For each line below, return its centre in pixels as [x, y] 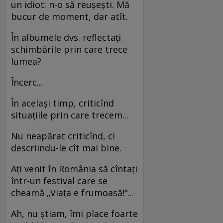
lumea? [27, 61]
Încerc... [28, 82]
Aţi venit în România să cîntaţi [74, 168]
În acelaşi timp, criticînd [62, 103]
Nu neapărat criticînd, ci [63, 136]
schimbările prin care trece [69, 49]
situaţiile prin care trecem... [71, 115]
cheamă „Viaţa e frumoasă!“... [73, 192]
